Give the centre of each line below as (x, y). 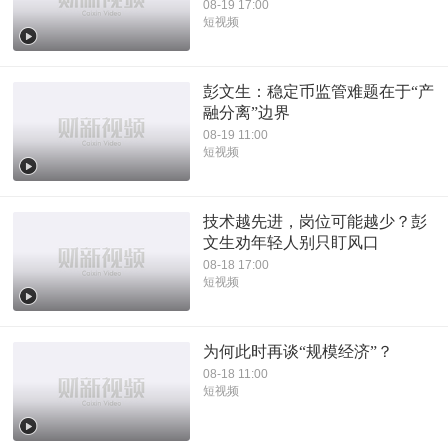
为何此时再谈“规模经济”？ (297, 352)
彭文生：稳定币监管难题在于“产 (318, 91)
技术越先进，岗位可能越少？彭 (314, 221)
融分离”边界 (246, 112)
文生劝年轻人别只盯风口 (290, 242)
